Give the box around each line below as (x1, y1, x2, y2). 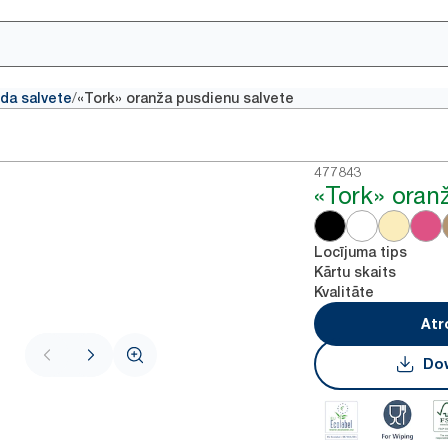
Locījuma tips (314, 244, 408, 260)
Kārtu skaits (314, 264, 397, 280)
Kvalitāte (314, 284, 375, 300)
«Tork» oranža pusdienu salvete (77, 90, 294, 106)
